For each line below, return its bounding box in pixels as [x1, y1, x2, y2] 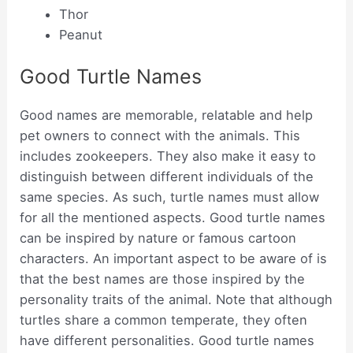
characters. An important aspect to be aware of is [20, 250, 328, 266]
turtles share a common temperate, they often [20, 311, 308, 328]
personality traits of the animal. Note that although [20, 291, 333, 307]
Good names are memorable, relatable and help [20, 106, 314, 123]
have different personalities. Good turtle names [20, 332, 315, 348]
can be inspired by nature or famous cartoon [20, 229, 297, 246]
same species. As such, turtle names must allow [20, 188, 320, 205]
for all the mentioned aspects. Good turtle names [20, 209, 326, 225]
